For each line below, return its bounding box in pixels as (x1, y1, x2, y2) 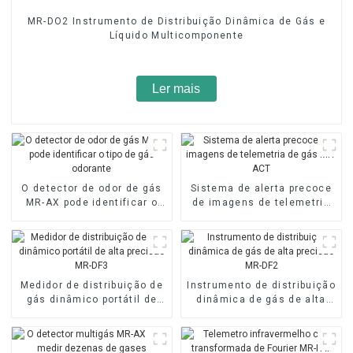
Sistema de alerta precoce (191, 183, 332, 195)
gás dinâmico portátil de (26, 294, 158, 306)
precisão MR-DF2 (217, 308, 306, 320)
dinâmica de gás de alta (196, 294, 326, 306)
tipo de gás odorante (36, 211, 147, 223)
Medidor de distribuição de (20, 280, 164, 292)
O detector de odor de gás (21, 183, 162, 195)
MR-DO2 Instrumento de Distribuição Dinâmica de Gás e (27, 15, 326, 27)
